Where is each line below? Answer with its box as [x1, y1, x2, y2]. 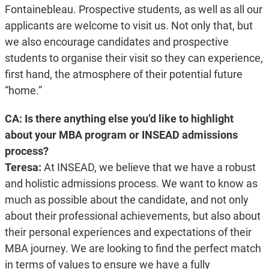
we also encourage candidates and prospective [4, 35, 229, 49]
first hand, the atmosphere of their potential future [4, 68, 243, 81]
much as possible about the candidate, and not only [4, 193, 249, 207]
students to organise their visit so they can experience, [4, 52, 263, 65]
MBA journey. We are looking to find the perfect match [4, 242, 261, 255]
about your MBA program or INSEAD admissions [4, 128, 238, 142]
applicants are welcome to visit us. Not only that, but [4, 19, 253, 32]
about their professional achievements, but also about [4, 210, 261, 223]
